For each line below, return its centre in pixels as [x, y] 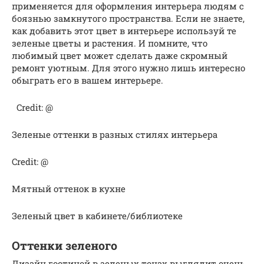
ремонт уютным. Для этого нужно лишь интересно [128, 67]
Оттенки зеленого [65, 245]
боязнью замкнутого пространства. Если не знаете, [128, 18]
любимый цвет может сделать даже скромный [120, 55]
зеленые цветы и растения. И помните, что [110, 43]
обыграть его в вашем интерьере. [88, 80]
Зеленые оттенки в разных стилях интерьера [115, 134]
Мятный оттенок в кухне [69, 188]
